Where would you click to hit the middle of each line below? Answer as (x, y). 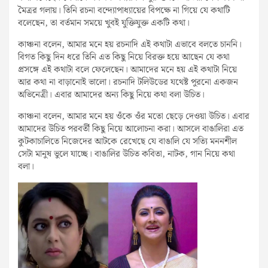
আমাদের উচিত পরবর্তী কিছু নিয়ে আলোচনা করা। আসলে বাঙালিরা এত (131, 129)
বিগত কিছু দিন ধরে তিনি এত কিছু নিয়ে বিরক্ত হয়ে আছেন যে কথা (124, 57)
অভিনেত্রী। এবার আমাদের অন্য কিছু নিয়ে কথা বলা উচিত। (111, 95)
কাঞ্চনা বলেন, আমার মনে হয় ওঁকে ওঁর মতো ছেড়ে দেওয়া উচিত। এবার (134, 116)
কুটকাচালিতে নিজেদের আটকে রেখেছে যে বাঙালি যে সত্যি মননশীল (127, 141)
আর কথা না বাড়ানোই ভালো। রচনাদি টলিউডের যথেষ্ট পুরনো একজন (128, 82)
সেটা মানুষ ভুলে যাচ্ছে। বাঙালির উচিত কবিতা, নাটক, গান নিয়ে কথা (127, 154)
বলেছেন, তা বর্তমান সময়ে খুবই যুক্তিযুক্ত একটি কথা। (104, 23)
